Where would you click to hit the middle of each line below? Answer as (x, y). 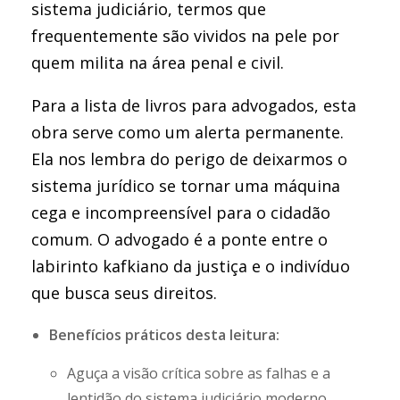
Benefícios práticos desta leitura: (164, 335)
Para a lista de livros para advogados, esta (194, 105)
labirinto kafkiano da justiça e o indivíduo (191, 266)
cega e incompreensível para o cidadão (181, 212)
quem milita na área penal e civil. (158, 62)
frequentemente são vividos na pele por (185, 36)
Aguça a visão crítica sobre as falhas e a (199, 373)
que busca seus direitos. (124, 293)
